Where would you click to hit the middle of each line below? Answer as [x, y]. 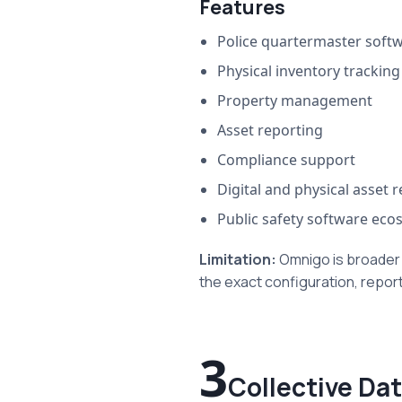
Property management [295, 101]
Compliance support [286, 160]
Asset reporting [270, 131]
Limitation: [239, 260]
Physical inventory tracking [309, 71]
